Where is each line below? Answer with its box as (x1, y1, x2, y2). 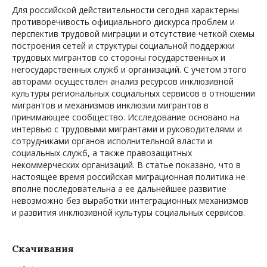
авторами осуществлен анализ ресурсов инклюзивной (12, 76, 234, 88)
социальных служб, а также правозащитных (12, 147, 192, 159)
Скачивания (12, 243, 74, 255)
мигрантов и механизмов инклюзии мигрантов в (12, 100, 209, 111)
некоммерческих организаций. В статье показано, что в (12, 159, 241, 171)
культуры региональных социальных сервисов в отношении (12, 88, 255, 100)
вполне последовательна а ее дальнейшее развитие (12, 183, 226, 195)
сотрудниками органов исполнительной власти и (12, 135, 212, 147)
